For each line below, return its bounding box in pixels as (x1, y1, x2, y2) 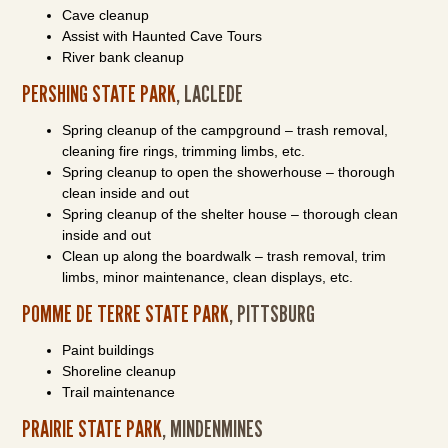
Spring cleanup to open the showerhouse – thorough (62, 164, 396, 180)
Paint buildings (62, 342, 155, 358)
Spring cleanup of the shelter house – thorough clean (62, 206, 399, 222)
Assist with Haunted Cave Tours (62, 28, 263, 44)
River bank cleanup (62, 49, 185, 65)
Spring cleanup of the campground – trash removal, (62, 122, 389, 138)
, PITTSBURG (229, 299, 316, 328)
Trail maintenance (62, 384, 176, 400)
